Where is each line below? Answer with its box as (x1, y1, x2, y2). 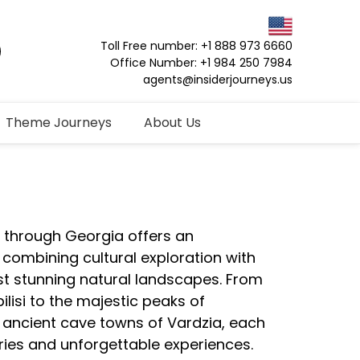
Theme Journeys (6, 112, 112, 132)
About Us (144, 112, 201, 132)
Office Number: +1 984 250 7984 (110, 55, 292, 72)
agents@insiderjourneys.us (143, 72, 292, 88)
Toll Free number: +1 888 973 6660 (100, 38, 292, 55)
